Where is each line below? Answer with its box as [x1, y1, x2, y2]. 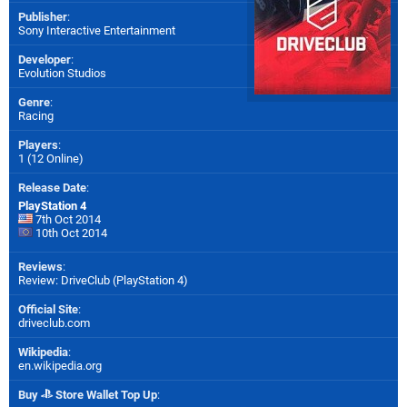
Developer [18, 52, 71, 66]
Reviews [18, 259, 63, 273]
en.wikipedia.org [18, 358, 102, 372]
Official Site [18, 302, 78, 316]
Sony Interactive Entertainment [18, 23, 175, 37]
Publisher [18, 9, 67, 24]
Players [18, 137, 58, 152]
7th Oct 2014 [33, 212, 101, 226]
